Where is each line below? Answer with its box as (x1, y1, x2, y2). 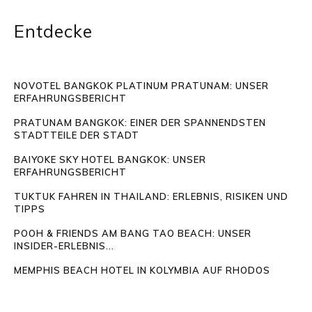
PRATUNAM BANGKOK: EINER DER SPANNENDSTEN (14, 116, 266, 128)
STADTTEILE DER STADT (14, 129, 139, 141)
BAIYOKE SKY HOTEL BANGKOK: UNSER (14, 153, 206, 165)
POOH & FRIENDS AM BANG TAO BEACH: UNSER (14, 227, 251, 239)
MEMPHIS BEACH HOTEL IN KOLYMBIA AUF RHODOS (14, 264, 270, 276)
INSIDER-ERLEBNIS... (14, 240, 114, 251)
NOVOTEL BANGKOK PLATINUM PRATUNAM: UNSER (14, 79, 269, 91)
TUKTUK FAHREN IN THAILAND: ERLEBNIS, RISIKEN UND (14, 190, 288, 202)
